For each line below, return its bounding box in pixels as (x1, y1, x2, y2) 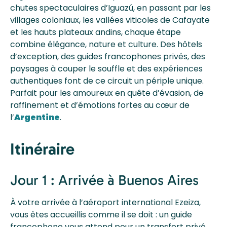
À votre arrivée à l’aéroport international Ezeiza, (10, 197, 201, 209)
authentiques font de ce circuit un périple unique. (10, 74, 204, 87)
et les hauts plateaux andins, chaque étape (10, 26, 181, 38)
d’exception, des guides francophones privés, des (10, 50, 205, 62)
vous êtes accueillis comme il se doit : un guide (10, 209, 192, 221)
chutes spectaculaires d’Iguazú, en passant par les (10, 2, 211, 14)
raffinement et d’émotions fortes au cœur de (10, 99, 190, 111)
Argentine (14, 111, 60, 123)
